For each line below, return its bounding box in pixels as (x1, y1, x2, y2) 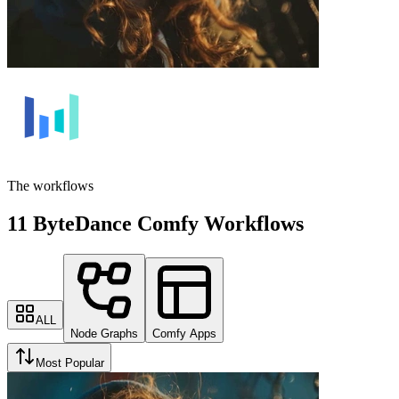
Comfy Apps (152, 326, 216, 340)
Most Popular (36, 355, 104, 370)
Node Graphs (70, 326, 138, 340)
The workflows (7, 177, 94, 193)
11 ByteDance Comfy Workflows (7, 211, 304, 235)
